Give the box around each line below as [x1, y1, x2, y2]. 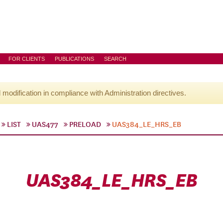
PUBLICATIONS [55, 56, 94, 62]
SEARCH [104, 56, 126, 62]
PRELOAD [69, 120, 101, 129]
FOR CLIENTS [8, 56, 45, 62]
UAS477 [32, 120, 58, 129]
